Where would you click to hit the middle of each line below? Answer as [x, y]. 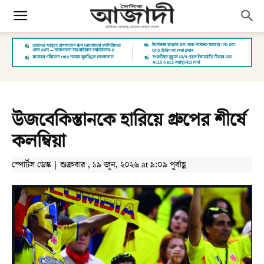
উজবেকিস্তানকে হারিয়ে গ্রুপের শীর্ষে [129, 120]
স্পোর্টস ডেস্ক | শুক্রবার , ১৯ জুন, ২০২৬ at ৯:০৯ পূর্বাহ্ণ [99, 165]
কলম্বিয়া [39, 141]
